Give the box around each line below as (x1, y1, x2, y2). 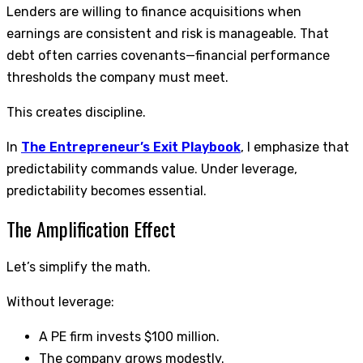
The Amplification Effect (6, 214, 176, 244)
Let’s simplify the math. (6, 259, 151, 275)
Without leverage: (6, 294, 114, 310)
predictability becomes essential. (6, 183, 207, 199)
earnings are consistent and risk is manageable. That (6, 26, 329, 42)
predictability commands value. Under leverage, (6, 161, 297, 177)
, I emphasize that (241, 139, 349, 156)
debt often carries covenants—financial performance (6, 48, 330, 64)
